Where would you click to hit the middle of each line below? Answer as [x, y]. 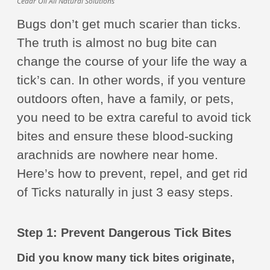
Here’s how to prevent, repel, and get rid [132, 173]
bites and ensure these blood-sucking [125, 136]
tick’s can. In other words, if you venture [131, 80]
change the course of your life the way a [132, 61]
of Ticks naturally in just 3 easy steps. [125, 192]
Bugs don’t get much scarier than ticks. [129, 24]
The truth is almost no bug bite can [117, 42]
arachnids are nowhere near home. [118, 155]
